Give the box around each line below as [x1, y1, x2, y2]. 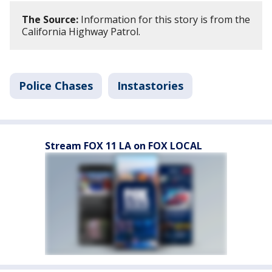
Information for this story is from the [78, 12, 250, 26]
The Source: [22, 12, 78, 26]
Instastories [117, 78, 183, 93]
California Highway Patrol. [22, 24, 140, 38]
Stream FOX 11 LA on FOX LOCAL [45, 138, 202, 152]
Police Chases [19, 78, 93, 93]
